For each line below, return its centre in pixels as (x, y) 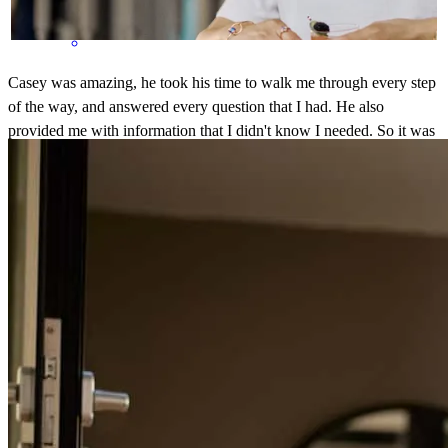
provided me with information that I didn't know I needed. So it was (221, 130)
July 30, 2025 (258, 194)
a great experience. (67, 154)
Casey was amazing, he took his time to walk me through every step (222, 82)
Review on (178, 194)
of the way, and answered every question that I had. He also (196, 106)
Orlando (82, 194)
